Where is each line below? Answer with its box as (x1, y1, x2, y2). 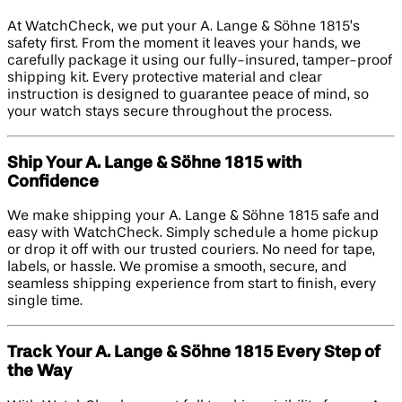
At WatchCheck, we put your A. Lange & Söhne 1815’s (7, 19, 360, 34)
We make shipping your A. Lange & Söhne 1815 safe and (7, 209, 380, 224)
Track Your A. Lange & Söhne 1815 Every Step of (7, 345, 380, 362)
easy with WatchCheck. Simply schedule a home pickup (7, 226, 379, 241)
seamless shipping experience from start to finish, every (7, 277, 376, 293)
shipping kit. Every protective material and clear (7, 70, 322, 85)
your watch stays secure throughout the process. (7, 104, 332, 119)
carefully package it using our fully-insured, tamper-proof (7, 53, 392, 68)
